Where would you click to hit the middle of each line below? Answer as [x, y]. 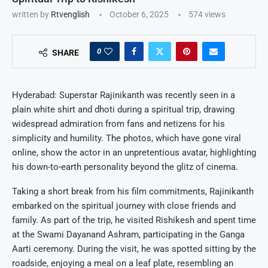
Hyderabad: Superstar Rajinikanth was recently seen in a [124, 95]
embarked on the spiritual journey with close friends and [124, 205]
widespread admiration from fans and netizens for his [118, 124]
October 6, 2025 [139, 14]
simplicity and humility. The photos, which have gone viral [127, 138]
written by [31, 14]
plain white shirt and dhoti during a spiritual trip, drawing [123, 109]
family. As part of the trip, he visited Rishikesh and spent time [134, 220]
